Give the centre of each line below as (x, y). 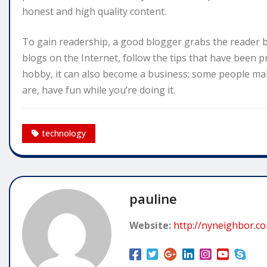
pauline (153, 198)
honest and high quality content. (94, 12)
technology (64, 133)
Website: (150, 225)
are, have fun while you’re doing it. (99, 90)
